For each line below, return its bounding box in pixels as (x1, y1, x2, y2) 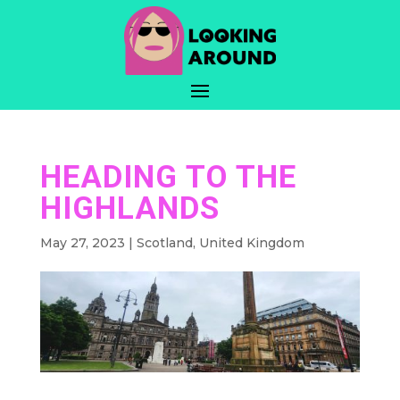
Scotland (136, 234, 193, 251)
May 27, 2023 (39, 234, 125, 251)
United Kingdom (198, 234, 304, 251)
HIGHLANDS (39, 189, 220, 227)
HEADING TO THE (39, 158, 296, 196)
